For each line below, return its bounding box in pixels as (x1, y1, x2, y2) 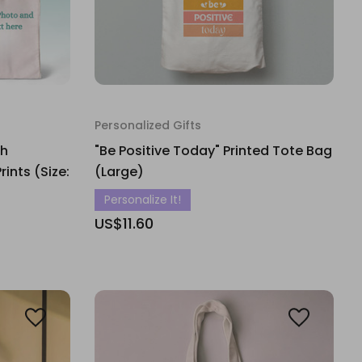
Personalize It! (104, 192, 181, 208)
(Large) (95, 162, 144, 181)
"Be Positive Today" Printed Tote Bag (95, 141, 332, 160)
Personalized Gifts (95, 117, 201, 133)
